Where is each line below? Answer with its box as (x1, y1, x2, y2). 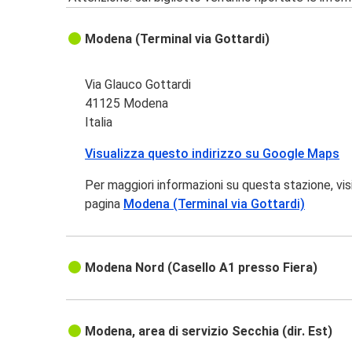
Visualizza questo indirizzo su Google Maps (85, 146, 340, 162)
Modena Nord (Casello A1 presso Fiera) (85, 260, 318, 276)
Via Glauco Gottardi (85, 77, 192, 93)
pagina (85, 196, 124, 212)
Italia (85, 115, 113, 130)
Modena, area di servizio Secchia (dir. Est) (85, 324, 333, 339)
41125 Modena (85, 96, 169, 112)
